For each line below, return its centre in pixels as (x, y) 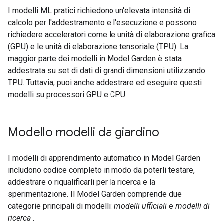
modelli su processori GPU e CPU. (67, 94)
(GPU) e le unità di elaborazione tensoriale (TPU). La (98, 47)
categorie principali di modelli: (61, 206)
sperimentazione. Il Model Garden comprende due (95, 194)
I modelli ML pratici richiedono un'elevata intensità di (99, 11)
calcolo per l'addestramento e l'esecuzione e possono (102, 23)
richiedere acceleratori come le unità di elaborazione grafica (111, 35)
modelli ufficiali (140, 206)
